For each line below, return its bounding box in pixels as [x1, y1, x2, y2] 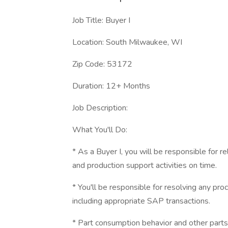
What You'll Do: [72, 124, 127, 135]
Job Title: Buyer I [72, 15, 130, 26]
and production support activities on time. [72, 160, 217, 171]
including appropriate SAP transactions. [72, 195, 210, 207]
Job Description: [72, 102, 128, 113]
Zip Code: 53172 [72, 59, 132, 70]
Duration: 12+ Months [72, 80, 150, 92]
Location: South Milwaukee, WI [72, 37, 182, 48]
